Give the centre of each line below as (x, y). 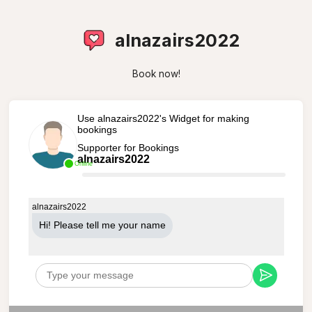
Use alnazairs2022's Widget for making (163, 118)
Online (83, 163)
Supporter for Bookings (128, 147)
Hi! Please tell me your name (102, 225)
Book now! (156, 74)
